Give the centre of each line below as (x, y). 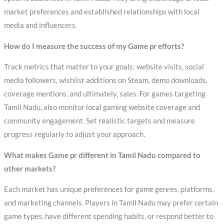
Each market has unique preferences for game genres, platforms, (109, 189)
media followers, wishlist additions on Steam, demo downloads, (105, 80)
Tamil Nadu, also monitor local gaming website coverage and (102, 107)
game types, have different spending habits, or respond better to (108, 216)
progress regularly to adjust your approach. (74, 134)
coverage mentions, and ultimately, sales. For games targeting (104, 94)
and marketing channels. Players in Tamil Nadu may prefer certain (111, 203)
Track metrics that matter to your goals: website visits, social (104, 67)
